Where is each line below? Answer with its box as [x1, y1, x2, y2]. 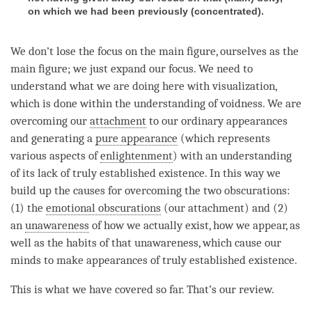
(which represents [178, 132, 270, 146]
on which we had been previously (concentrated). [28, 6, 267, 17]
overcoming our [10, 114, 90, 128]
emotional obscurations [46, 201, 161, 215]
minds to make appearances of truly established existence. [10, 253, 300, 267]
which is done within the [10, 97, 134, 111]
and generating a [10, 132, 95, 146]
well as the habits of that [10, 236, 134, 250]
